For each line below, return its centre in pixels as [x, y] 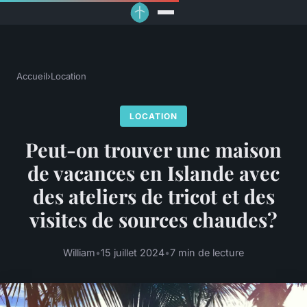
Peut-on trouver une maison [153, 150]
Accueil [32, 76]
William [79, 252]
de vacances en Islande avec [153, 173]
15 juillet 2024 [133, 252]
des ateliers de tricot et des [153, 196]
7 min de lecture [207, 252]
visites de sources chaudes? [153, 220]
